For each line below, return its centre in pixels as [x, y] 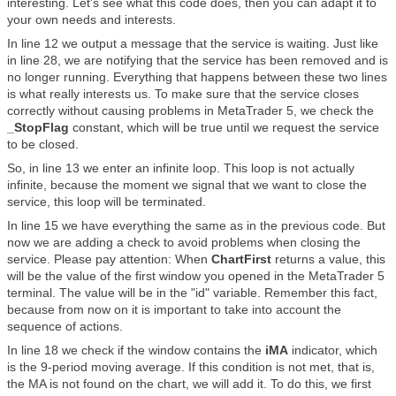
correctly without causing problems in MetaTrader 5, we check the [190, 110]
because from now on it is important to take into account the [174, 309]
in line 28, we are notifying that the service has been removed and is [198, 60]
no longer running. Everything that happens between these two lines [197, 77]
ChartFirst [241, 259]
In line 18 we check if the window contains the [136, 350]
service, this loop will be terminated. [107, 202]
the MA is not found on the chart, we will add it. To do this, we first [189, 384]
